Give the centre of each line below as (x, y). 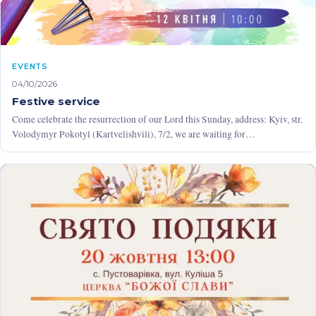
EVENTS (30, 66)
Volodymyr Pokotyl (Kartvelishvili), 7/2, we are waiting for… (134, 134)
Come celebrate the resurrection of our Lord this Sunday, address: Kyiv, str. (157, 119)
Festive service (56, 101)
